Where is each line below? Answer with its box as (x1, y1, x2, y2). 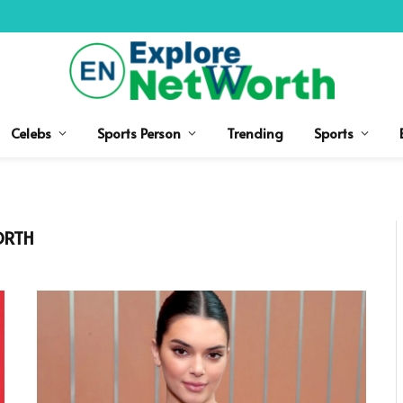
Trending (226, 123, 283, 142)
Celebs (10, 123, 51, 142)
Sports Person (96, 123, 181, 142)
